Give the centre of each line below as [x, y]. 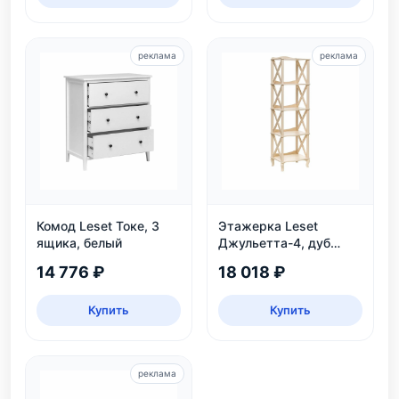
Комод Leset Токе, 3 [98, 226]
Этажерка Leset [268, 226]
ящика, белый [79, 243]
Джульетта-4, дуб [274, 243]
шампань [246, 260]
